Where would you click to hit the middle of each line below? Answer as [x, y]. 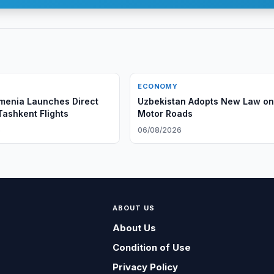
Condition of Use [151, 247]
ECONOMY [158, 86]
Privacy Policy [145, 267]
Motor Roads [165, 113]
